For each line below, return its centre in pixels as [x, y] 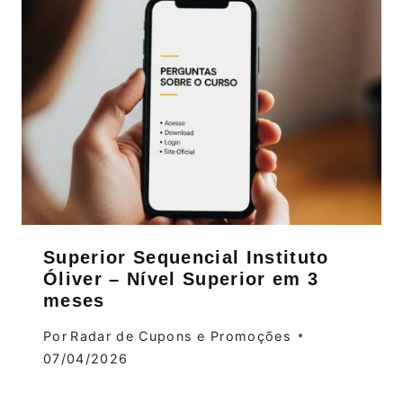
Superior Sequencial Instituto [186, 258]
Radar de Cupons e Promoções [181, 336]
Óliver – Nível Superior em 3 [181, 279]
